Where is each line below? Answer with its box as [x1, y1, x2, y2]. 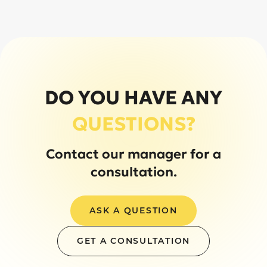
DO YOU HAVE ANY [45, 86, 222, 110]
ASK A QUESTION [89, 205, 178, 216]
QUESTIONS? [72, 112, 195, 136]
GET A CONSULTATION [76, 235, 191, 247]
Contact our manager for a [46, 146, 221, 163]
